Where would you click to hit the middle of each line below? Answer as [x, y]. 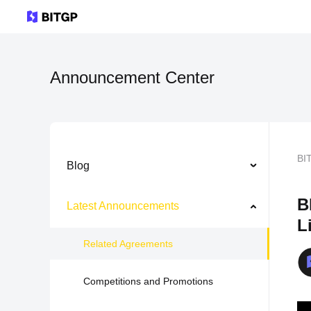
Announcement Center [132, 77]
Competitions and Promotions [148, 281]
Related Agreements [128, 244]
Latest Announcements [123, 206]
